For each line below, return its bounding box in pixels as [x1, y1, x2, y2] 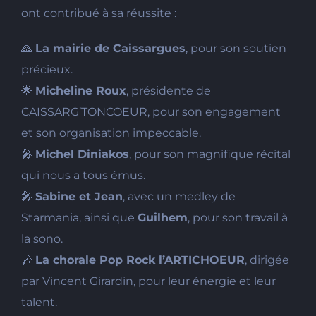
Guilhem [137, 210, 188, 224]
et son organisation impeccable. [20, 126, 201, 140]
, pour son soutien [185, 41, 286, 55]
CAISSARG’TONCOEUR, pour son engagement [20, 104, 281, 119]
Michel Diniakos [35, 147, 129, 161]
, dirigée [244, 253, 289, 267]
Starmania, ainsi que [20, 210, 138, 224]
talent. [20, 295, 57, 309]
